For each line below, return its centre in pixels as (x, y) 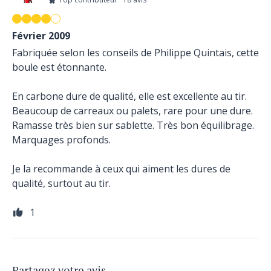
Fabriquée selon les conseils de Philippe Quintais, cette (135, 53)
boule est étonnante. (59, 67)
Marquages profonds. (61, 140)
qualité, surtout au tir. (61, 183)
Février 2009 (41, 36)
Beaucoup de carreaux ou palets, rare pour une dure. (132, 111)
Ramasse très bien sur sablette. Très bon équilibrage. (133, 125)
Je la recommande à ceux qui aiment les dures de (121, 169)
